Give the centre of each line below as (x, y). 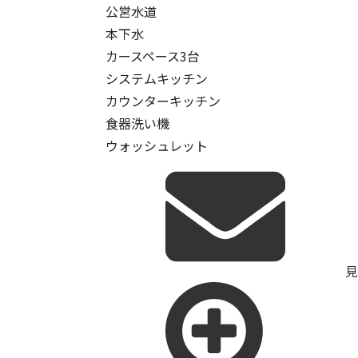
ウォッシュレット (157, 145)
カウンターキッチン (163, 101)
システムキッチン (157, 78)
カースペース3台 (153, 56)
